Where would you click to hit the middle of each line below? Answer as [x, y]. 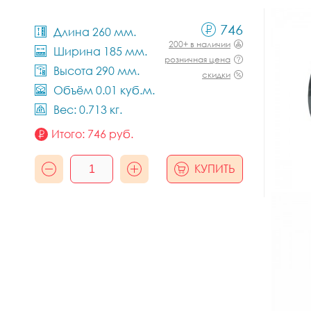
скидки [216, 75]
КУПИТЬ [215, 169]
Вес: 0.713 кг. [88, 110]
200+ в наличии [200, 44]
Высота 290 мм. [96, 71]
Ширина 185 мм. [100, 51]
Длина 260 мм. [95, 32]
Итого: [69, 134]
